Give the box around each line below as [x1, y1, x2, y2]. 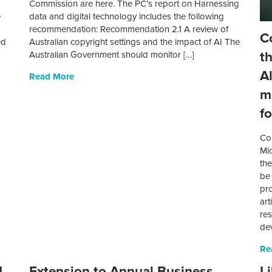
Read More [29, 71, 75, 83]
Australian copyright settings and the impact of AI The [29, 36, 240, 48]
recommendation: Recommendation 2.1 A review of [29, 24, 229, 35]
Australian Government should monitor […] [29, 49, 195, 61]
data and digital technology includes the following [29, 11, 225, 22]
